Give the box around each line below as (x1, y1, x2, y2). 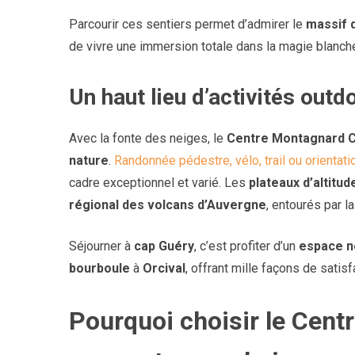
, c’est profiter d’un (194, 239, 299, 254)
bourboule (69, 261, 130, 277)
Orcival (143, 261, 185, 277)
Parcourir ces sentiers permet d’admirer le (69, 17, 306, 32)
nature (69, 153, 109, 169)
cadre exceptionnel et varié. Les (69, 175, 249, 191)
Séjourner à (69, 239, 134, 254)
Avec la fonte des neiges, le (69, 131, 227, 147)
